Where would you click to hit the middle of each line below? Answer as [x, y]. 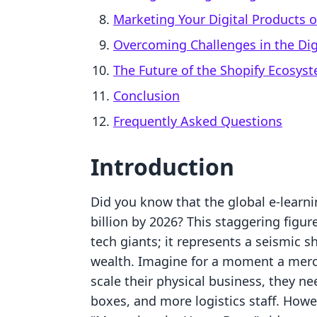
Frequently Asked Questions [198, 121]
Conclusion [146, 96]
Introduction [162, 167]
